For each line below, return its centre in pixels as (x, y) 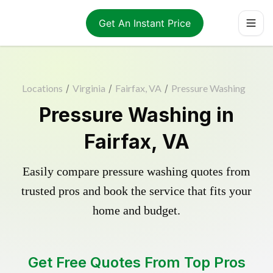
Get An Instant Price (144, 23)
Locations (42, 88)
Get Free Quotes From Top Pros (136, 262)
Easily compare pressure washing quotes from (136, 171)
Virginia (89, 88)
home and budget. (136, 210)
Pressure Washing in (136, 115)
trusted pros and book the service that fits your (136, 191)
